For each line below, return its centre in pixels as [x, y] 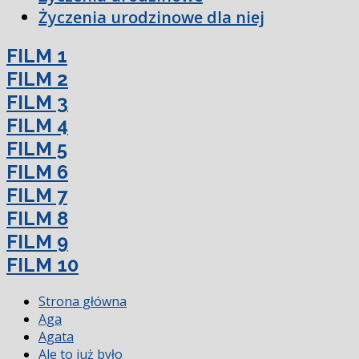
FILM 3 [37, 103]
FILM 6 [37, 172]
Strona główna [83, 301]
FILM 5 [37, 149]
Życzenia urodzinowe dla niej [151, 18]
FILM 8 [37, 219]
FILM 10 [42, 265]
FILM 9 [37, 242]
